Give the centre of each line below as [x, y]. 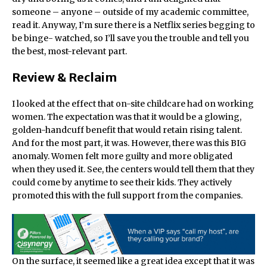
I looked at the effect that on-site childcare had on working [133, 104]
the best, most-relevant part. [69, 51]
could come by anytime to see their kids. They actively [122, 182]
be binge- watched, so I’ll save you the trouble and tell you [131, 38]
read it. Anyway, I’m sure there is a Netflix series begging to [133, 25]
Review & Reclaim [64, 77]
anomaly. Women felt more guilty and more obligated [122, 156]
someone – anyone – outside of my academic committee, [130, 12]
